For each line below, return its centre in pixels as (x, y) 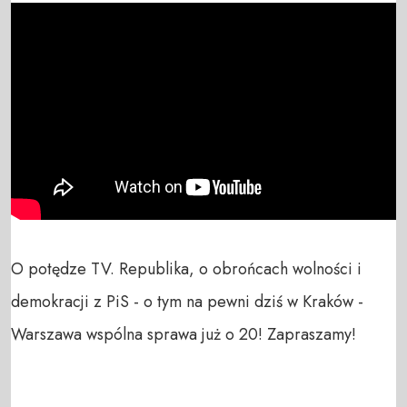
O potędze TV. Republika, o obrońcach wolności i (186, 268)
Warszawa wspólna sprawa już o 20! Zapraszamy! (184, 334)
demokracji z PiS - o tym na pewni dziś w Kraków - (187, 301)
